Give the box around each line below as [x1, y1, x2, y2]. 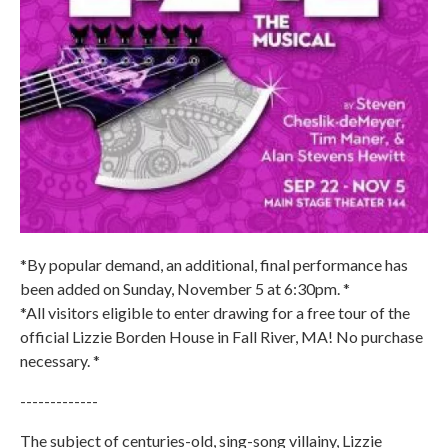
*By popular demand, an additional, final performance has [20, 255, 408, 274]
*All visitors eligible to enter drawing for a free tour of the [20, 303, 410, 322]
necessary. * [20, 351, 100, 370]
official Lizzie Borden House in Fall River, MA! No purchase [20, 327, 423, 346]
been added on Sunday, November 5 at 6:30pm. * [20, 279, 350, 298]
